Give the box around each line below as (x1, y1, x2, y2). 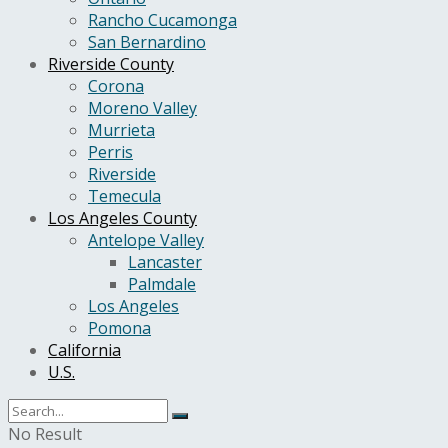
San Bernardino (88, 31, 206, 53)
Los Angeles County (48, 207, 197, 229)
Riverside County (48, 53, 174, 75)
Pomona (88, 317, 151, 339)
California (48, 339, 121, 361)
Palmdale (128, 273, 196, 295)
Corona (88, 75, 144, 97)
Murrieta (88, 119, 155, 141)
